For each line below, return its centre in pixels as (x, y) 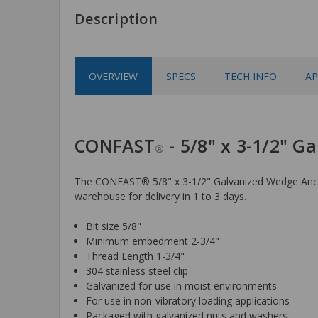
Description (116, 18)
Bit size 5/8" (114, 226)
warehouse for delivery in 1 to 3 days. (160, 196)
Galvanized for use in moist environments (182, 285)
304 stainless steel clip (137, 270)
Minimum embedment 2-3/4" (153, 241)
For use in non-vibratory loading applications (188, 300)
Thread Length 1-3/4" (136, 256)
